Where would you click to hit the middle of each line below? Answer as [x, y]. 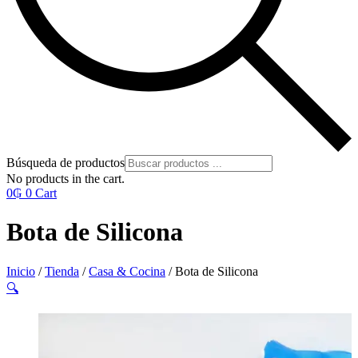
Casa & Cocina [127, 271]
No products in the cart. [66, 179]
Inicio [21, 271]
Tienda [62, 271]
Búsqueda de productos [66, 163]
